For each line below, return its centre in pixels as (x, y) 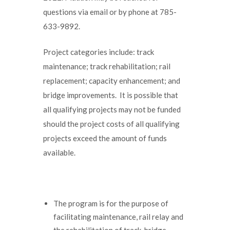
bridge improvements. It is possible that (111, 95)
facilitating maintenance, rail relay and (118, 216)
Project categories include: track (99, 52)
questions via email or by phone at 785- (110, 12)
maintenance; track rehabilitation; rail (107, 66)
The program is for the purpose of (111, 203)
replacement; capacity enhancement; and (112, 80)
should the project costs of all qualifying (111, 123)
